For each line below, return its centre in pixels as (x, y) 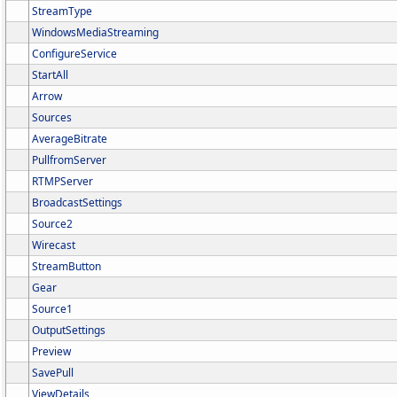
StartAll (50, 75)
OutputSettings (69, 330)
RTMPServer (62, 181)
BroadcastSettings (77, 202)
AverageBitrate (70, 139)
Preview (51, 351)
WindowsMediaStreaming (95, 32)
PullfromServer (69, 160)
